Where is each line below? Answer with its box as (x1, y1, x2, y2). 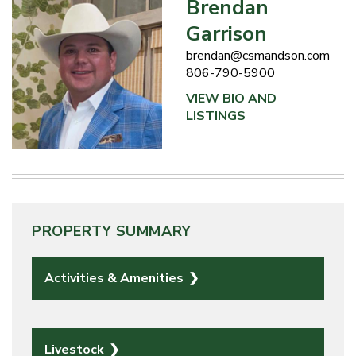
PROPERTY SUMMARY (32, 221, 192, 241)
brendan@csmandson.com (186, 46, 330, 64)
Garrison (186, 19, 267, 48)
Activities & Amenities (44, 269, 187, 287)
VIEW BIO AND (186, 89, 277, 107)
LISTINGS (186, 106, 246, 125)
